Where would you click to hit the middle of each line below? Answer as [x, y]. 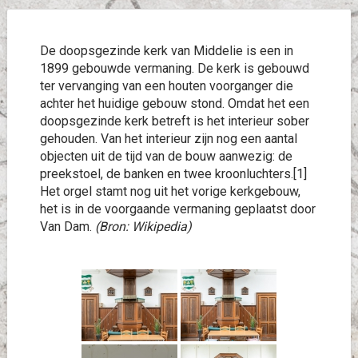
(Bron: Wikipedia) [143, 227]
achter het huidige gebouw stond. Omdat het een [174, 103]
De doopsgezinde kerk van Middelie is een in [166, 51]
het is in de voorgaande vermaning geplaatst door [177, 209]
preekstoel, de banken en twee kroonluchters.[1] [173, 174]
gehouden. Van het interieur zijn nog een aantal [168, 139]
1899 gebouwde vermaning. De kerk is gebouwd [174, 68]
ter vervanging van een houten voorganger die [166, 86]
